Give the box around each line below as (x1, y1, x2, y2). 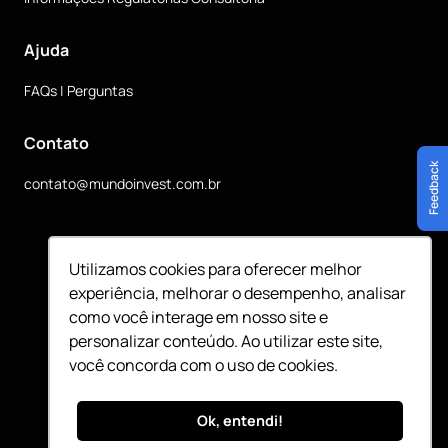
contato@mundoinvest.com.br (24, 174, 221, 193)
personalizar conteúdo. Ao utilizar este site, (69, 330, 384, 353)
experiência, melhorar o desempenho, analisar (69, 282, 407, 305)
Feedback (425, 161, 442, 216)
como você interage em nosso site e (69, 306, 329, 329)
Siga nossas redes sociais (125, 257, 323, 279)
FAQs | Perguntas (24, 81, 133, 100)
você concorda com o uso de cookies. (69, 354, 339, 377)
